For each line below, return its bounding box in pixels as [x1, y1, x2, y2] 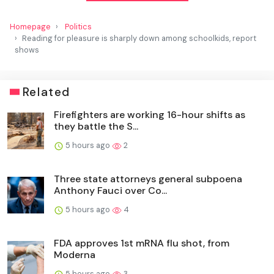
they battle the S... [54, 119, 138, 133]
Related [22, 84, 70, 100]
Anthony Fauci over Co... [54, 183, 167, 197]
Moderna [54, 248, 95, 261]
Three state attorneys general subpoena [54, 172, 242, 185]
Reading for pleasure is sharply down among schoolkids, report [22, 32, 256, 43]
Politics [65, 21, 92, 32]
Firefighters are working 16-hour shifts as [54, 108, 245, 121]
